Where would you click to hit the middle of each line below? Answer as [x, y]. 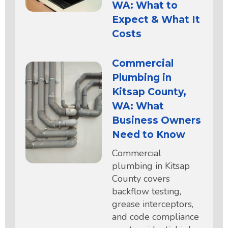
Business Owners [156, 120]
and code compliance [155, 217]
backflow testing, [147, 191]
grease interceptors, [153, 204]
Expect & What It [156, 19]
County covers [141, 178]
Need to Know [149, 134]
